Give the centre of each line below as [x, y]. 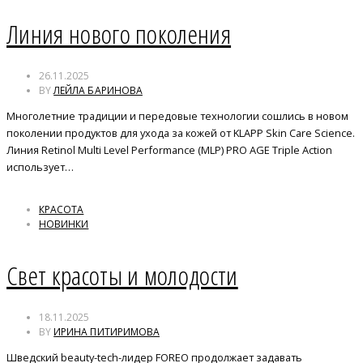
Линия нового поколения [119, 34]
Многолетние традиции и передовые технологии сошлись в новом [177, 115]
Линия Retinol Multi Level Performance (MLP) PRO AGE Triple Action [169, 149]
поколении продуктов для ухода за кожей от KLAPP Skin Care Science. [181, 132]
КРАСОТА [62, 209]
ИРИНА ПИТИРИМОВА [107, 331]
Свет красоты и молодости [122, 275]
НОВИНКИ [64, 224]
